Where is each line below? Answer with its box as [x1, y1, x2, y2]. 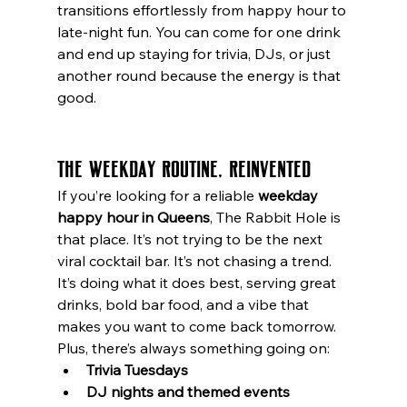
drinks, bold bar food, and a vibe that [56, 294, 313, 313]
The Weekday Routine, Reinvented [56, 154, 311, 177]
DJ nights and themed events [85, 382, 290, 401]
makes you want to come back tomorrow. [56, 316, 336, 335]
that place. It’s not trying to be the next [56, 229, 326, 248]
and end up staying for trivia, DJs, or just [56, 44, 334, 63]
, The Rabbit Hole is [209, 207, 344, 226]
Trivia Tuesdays [85, 360, 188, 379]
